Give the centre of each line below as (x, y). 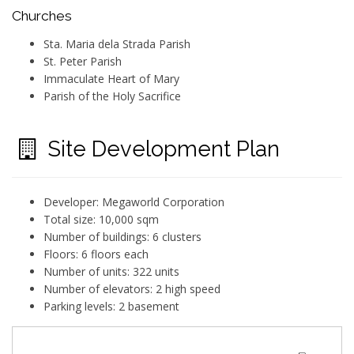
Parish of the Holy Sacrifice (112, 96)
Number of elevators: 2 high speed (132, 288)
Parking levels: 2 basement (111, 306)
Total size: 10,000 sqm (101, 219)
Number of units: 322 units (111, 271)
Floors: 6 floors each (96, 254)
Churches (42, 15)
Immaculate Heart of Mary (111, 78)
